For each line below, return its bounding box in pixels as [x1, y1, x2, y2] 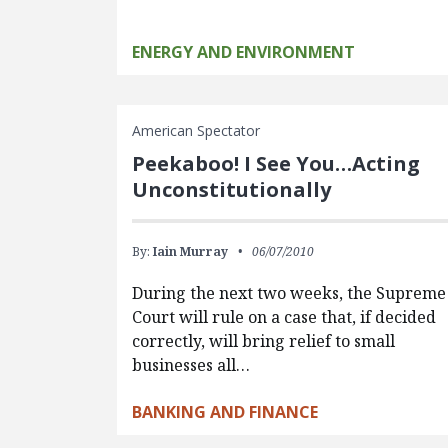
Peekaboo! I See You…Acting [132, 150, 421, 177]
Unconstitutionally [132, 176, 332, 203]
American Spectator [132, 121, 261, 140]
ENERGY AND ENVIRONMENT [132, 41, 356, 63]
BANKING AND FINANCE [132, 401, 319, 423]
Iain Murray [153, 243, 229, 260]
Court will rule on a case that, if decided [132, 306, 437, 328]
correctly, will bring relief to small [132, 330, 396, 352]
